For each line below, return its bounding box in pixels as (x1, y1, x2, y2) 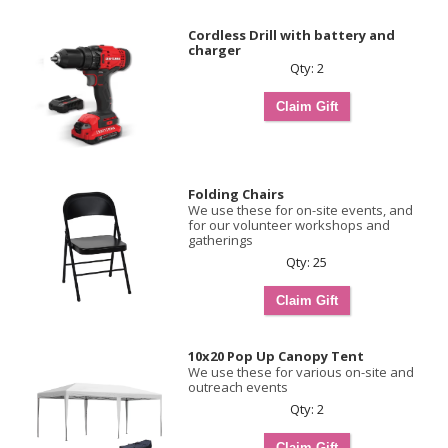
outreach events (188, 378, 288, 396)
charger (188, 41, 241, 59)
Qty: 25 (286, 253, 327, 271)
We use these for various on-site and (188, 363, 414, 381)
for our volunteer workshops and (188, 216, 390, 234)
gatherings (188, 231, 253, 249)
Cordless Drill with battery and (188, 26, 395, 44)
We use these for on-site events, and (188, 201, 413, 219)
